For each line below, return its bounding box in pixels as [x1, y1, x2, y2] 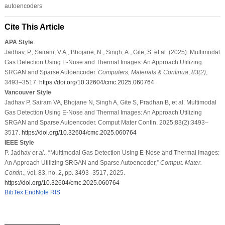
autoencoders [4, 2, 42, 10]
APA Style [4, 38, 33, 46]
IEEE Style [4, 139, 34, 146]
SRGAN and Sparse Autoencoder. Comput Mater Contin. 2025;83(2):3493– [4, 119, 208, 126]
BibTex [4, 188, 23, 196]
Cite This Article [4, 22, 64, 31]
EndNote [24, 188, 49, 196]
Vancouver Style [4, 88, 51, 96]
